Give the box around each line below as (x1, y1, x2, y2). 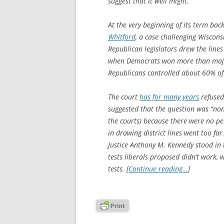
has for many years (139, 91, 199, 101)
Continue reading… (128, 163, 188, 173)
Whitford (108, 31, 135, 41)
